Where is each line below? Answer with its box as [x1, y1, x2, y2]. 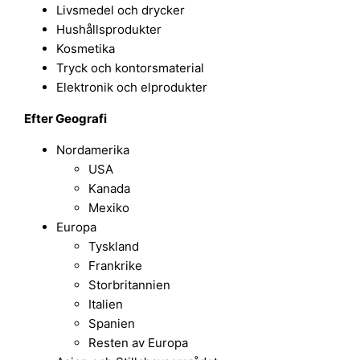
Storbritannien [88, 276, 171, 292]
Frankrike [88, 257, 143, 273]
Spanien [88, 315, 136, 331]
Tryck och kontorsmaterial [56, 59, 205, 76]
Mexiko [88, 199, 130, 215]
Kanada [88, 180, 131, 196]
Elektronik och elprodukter [56, 79, 208, 95]
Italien [88, 296, 124, 312]
